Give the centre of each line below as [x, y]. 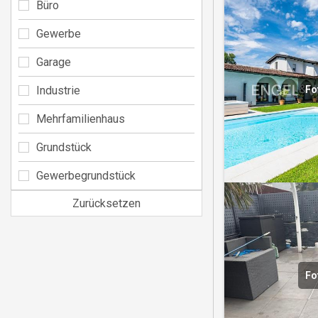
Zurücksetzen [106, 203]
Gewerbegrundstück [86, 175]
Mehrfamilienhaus [81, 119]
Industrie [58, 90]
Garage [54, 62]
